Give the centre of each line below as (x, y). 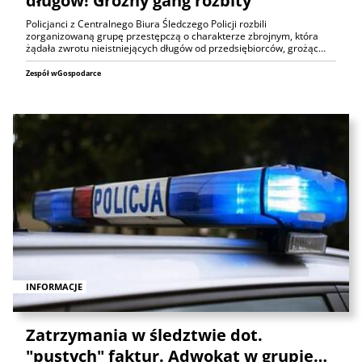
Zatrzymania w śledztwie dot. (144, 335)
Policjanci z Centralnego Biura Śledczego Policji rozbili (146, 24)
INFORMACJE (54, 286)
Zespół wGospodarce (63, 74)
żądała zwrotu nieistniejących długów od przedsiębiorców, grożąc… (176, 48)
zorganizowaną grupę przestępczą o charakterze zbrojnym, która (172, 36)
